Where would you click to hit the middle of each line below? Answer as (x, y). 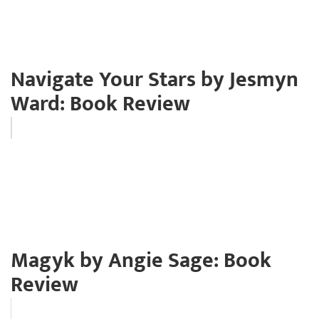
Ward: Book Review (100, 104)
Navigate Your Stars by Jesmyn (155, 79)
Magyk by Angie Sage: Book (141, 260)
